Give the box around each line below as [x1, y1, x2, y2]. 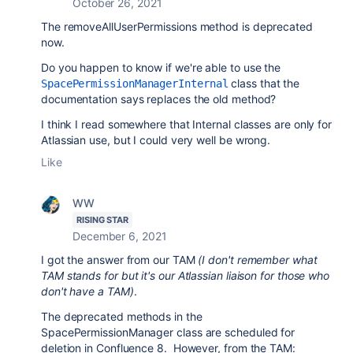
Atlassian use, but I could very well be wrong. [41, 133, 271, 147]
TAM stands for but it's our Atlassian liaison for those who [41, 269, 330, 282]
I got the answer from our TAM [41, 253, 199, 266]
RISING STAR [76, 214, 129, 225]
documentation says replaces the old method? [41, 92, 277, 106]
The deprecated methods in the [41, 310, 203, 323]
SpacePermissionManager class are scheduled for [41, 325, 295, 339]
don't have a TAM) [41, 284, 134, 298]
